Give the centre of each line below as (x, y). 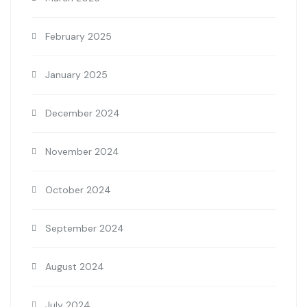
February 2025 (78, 37)
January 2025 (76, 75)
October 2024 (78, 190)
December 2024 (83, 113)
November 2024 (82, 152)
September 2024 (85, 229)
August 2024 (75, 267)
